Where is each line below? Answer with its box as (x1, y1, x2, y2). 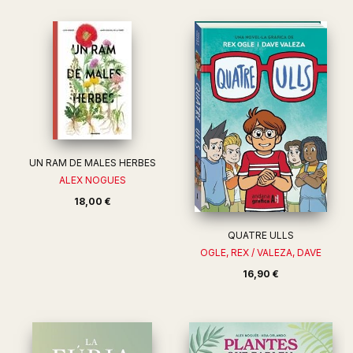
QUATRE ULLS (228, 229, 294, 241)
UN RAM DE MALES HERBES (28, 157, 156, 169)
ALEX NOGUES (58, 174, 126, 186)
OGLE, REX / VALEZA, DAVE (200, 247, 321, 258)
